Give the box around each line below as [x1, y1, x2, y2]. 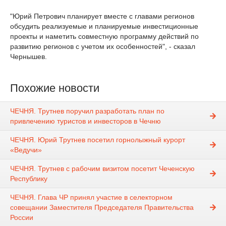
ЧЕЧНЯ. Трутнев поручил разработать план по [10, 107, 164, 116]
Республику [10, 175, 47, 183]
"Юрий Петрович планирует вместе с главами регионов [10, 12, 194, 20]
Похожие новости [10, 82, 99, 94]
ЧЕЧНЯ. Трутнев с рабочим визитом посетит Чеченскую [10, 164, 195, 173]
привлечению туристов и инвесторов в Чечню [10, 117, 161, 126]
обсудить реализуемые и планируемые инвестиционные [10, 22, 198, 30]
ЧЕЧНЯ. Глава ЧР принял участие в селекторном [10, 193, 173, 202]
